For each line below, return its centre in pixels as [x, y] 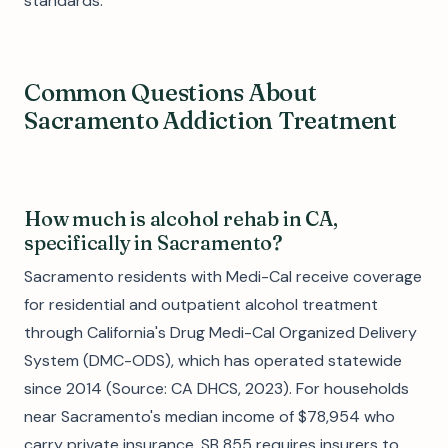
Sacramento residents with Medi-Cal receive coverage [223, 276]
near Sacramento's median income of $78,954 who [209, 416]
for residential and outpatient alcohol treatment [201, 304]
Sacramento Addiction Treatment [210, 120]
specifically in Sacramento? [153, 242]
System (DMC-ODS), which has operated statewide [213, 360]
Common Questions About [170, 92]
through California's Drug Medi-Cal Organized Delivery [220, 332]
